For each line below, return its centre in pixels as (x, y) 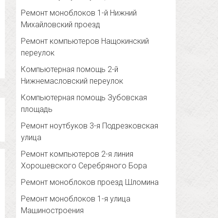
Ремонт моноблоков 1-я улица (76, 199)
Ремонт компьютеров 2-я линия (77, 154)
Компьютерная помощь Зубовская (84, 98)
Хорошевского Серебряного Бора (84, 166)
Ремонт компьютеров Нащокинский (85, 41)
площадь (37, 109)
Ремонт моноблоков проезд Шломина (90, 182)
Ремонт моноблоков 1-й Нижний (79, 13)
